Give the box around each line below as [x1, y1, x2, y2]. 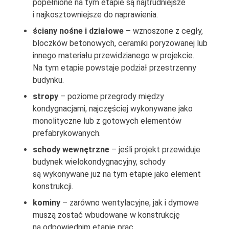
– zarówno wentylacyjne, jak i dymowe [60, 198, 199, 208]
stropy [33, 91, 58, 102]
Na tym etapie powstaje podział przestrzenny [33, 63, 196, 73]
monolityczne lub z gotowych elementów [33, 116, 181, 126]
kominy [33, 198, 60, 208]
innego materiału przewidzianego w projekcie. [33, 51, 194, 61]
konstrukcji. [33, 181, 73, 192]
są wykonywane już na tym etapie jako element [33, 169, 201, 179]
